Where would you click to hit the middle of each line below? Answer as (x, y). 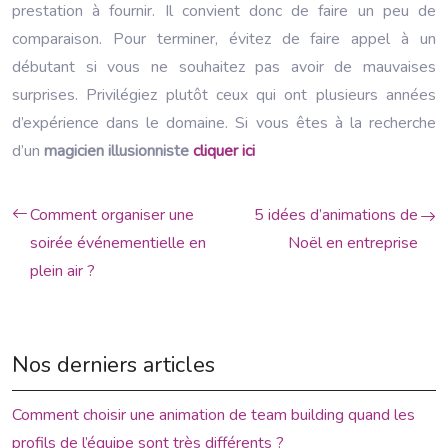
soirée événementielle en (118, 242)
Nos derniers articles (113, 364)
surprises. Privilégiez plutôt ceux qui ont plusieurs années (224, 94)
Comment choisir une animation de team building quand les (213, 414)
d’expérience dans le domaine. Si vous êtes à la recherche (224, 122)
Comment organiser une (112, 214)
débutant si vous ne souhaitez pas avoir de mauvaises (224, 66)
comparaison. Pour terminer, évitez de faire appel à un (224, 38)
